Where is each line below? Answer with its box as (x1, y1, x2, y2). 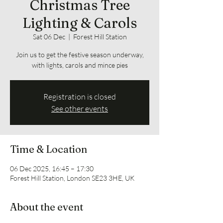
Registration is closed (43, 92, 116, 102)
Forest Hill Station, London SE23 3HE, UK (10, 174, 134, 182)
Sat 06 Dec (32, 32, 65, 41)
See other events (51, 104, 108, 113)
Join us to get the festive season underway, (15, 50, 144, 59)
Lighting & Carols (22, 14, 137, 31)
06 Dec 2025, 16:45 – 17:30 (10, 164, 94, 173)
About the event (10, 201, 83, 213)
